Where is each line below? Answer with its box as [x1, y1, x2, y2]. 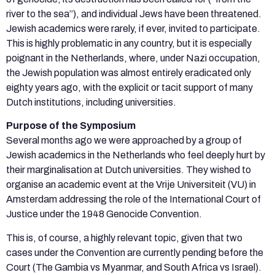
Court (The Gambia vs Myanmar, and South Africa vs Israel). [6, 261, 261, 273]
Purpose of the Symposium [6, 120, 136, 131]
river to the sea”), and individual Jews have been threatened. [6, 8, 261, 19]
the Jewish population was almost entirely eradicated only [6, 67, 251, 78]
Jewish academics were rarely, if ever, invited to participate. [6, 23, 260, 34]
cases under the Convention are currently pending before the [6, 247, 263, 258]
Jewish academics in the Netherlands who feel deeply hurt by [6, 150, 265, 161]
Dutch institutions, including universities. [6, 96, 176, 107]
